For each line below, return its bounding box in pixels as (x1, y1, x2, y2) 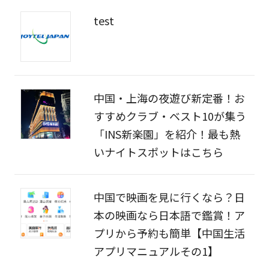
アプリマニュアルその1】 (93, 243, 219, 259)
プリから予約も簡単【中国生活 (93, 225, 245, 241)
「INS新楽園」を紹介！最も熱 (93, 126, 240, 142)
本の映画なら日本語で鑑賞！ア (93, 207, 245, 223)
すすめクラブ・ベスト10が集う (93, 108, 246, 124)
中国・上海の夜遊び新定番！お (93, 90, 245, 106)
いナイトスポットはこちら (93, 144, 223, 160)
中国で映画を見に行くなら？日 (93, 189, 245, 205)
